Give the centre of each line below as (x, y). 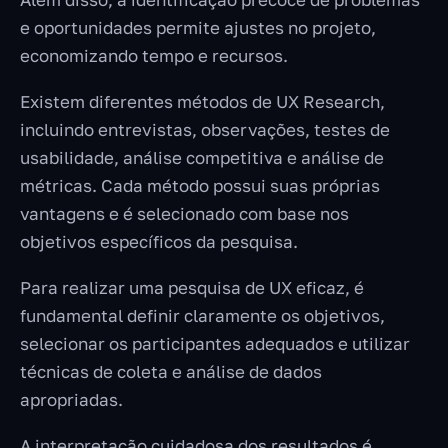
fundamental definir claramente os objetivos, (202, 316)
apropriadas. (73, 400)
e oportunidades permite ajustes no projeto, (198, 28)
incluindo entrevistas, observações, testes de (205, 130)
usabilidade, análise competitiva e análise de (202, 158)
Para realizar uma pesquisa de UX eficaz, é (192, 288)
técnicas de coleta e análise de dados (171, 372)
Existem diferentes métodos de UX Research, (202, 102)
